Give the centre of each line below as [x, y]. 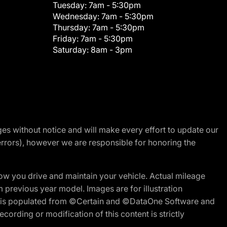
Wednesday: [77, 16]
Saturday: [72, 49]
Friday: [67, 38]
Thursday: [72, 27]
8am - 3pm [111, 49]
